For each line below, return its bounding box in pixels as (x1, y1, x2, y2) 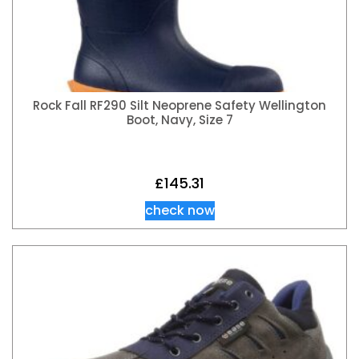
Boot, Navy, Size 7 (126, 111, 233, 128)
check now (144, 201, 215, 220)
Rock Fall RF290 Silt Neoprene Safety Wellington (33, 96, 326, 114)
